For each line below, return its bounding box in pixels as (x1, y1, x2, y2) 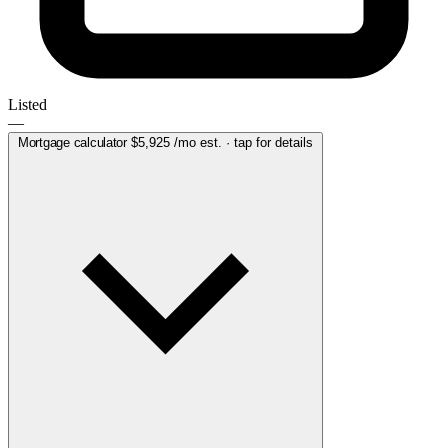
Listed (8, 95, 47, 113)
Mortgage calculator (18, 134, 127, 150)
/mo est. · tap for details (169, 134, 313, 150)
